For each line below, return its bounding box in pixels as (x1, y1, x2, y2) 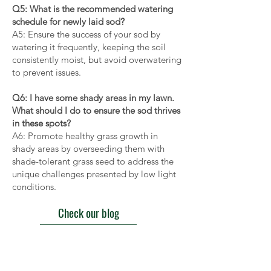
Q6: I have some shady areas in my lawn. (12, 92, 174, 103)
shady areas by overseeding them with (12, 143, 165, 154)
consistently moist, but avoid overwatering (12, 54, 181, 65)
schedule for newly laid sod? (12, 16, 125, 27)
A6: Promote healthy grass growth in (12, 130, 158, 142)
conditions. (12, 181, 56, 192)
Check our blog (57, 203, 119, 221)
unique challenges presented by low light (12, 168, 176, 180)
